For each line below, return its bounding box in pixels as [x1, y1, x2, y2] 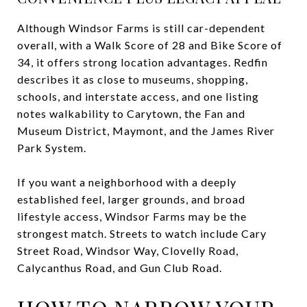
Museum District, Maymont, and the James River [17, 123, 275, 137]
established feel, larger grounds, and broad [17, 192, 245, 206]
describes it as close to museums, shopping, [17, 72, 248, 86]
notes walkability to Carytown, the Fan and [17, 106, 245, 120]
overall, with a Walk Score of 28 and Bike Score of [17, 38, 282, 51]
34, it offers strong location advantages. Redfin [17, 55, 268, 69]
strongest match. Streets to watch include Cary [17, 226, 267, 240]
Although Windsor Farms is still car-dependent [17, 21, 265, 34]
